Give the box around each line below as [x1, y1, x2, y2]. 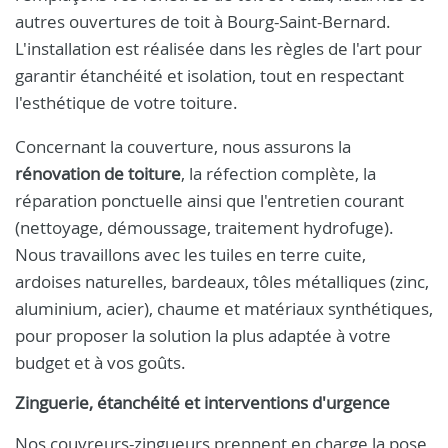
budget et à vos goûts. [15, 351, 186, 374]
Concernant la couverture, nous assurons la [15, 135, 351, 158]
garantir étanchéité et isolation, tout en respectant [15, 64, 404, 87]
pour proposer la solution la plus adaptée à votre [15, 324, 391, 347]
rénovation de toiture [15, 162, 181, 185]
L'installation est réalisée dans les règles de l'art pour [15, 37, 422, 60]
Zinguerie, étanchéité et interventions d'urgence [15, 392, 390, 414]
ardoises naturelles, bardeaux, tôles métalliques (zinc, [15, 270, 429, 293]
